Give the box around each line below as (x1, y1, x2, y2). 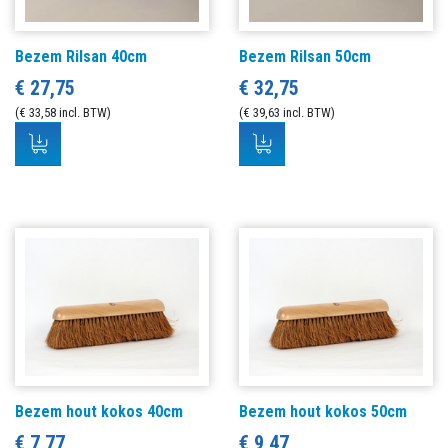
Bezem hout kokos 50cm (239, 402, 407, 422)
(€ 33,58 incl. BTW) (15, 105, 111, 121)
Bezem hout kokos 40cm (15, 402, 183, 422)
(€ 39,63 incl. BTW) (239, 105, 335, 121)
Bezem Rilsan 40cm (15, 47, 147, 67)
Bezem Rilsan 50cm (239, 47, 371, 67)
